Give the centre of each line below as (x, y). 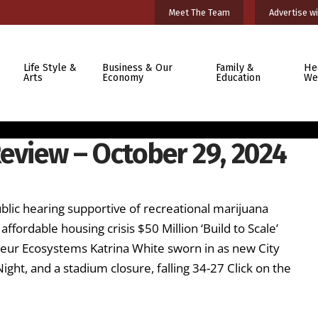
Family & (235, 67)
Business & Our (138, 67)
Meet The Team (199, 12)
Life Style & (50, 67)
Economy (123, 77)
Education (238, 77)
